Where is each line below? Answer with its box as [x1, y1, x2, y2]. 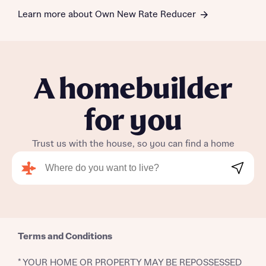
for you [84, 105, 182, 138]
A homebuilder [33, 74, 233, 107]
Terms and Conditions [18, 232, 112, 242]
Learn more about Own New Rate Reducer [18, 9, 196, 20]
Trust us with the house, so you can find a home [31, 139, 235, 150]
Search [230, 161, 255, 171]
